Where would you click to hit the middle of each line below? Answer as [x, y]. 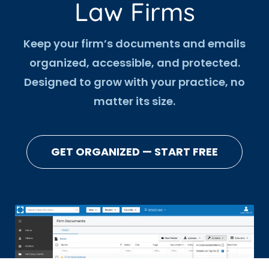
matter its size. [134, 101]
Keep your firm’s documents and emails [134, 44]
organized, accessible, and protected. [134, 63]
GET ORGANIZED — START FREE [134, 152]
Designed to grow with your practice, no [134, 82]
